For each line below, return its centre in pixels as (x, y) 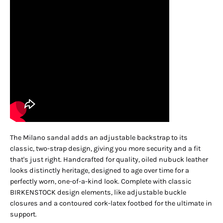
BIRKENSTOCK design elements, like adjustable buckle (98, 193)
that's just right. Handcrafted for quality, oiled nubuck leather (109, 160)
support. (23, 215)
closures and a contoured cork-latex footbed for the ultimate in (111, 204)
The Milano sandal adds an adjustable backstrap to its (99, 138)
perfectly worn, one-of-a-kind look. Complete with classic (101, 182)
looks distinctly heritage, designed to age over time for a (100, 171)
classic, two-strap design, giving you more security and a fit (105, 149)
